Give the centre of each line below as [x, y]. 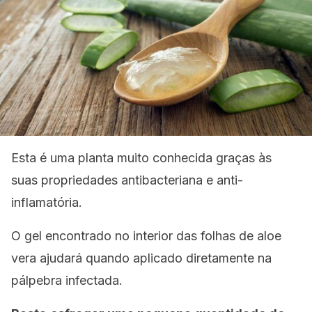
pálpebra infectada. [67, 280]
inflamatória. [47, 202]
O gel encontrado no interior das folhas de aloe [146, 236]
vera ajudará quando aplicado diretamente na [141, 258]
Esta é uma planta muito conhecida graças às [141, 158]
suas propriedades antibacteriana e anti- [127, 180]
